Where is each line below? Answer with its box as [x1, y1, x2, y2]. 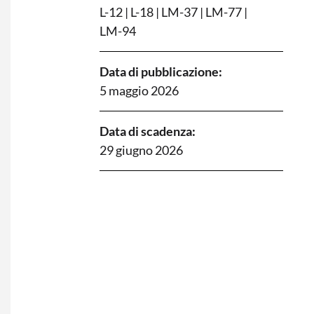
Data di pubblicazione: [100, 63, 222, 79]
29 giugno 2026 [100, 142, 183, 158]
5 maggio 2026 [100, 82, 179, 98]
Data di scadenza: [100, 123, 196, 139]
